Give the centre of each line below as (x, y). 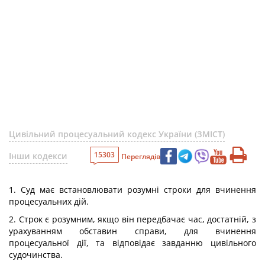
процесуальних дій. (49, 201)
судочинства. (36, 255)
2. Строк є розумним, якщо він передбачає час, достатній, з (132, 219)
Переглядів (141, 156)
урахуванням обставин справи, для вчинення (132, 231)
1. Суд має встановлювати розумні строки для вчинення (132, 190)
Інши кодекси (38, 156)
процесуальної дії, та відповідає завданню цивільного (132, 243)
